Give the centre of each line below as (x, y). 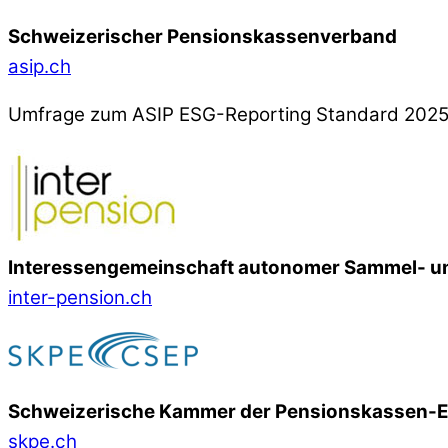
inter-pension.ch (80, 298)
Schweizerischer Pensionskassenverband (202, 36)
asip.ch (39, 66)
